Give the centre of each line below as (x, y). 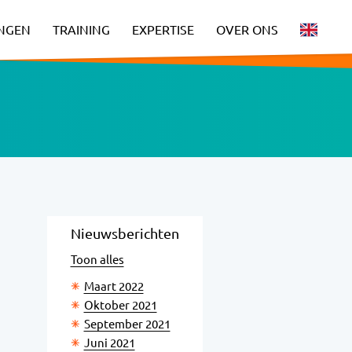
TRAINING (81, 30)
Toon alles (97, 260)
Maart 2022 (114, 286)
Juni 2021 (109, 343)
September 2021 (127, 324)
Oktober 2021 (120, 305)
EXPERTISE (163, 30)
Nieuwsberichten (125, 233)
